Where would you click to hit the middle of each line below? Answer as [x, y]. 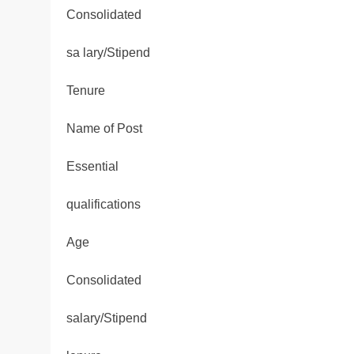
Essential [92, 167]
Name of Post [104, 129]
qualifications [104, 205]
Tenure [86, 91]
